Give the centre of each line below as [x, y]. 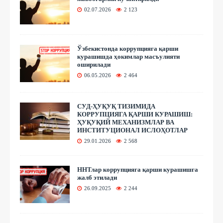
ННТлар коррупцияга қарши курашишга [138, 169]
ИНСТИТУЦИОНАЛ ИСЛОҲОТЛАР [132, 130]
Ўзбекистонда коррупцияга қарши [128, 48]
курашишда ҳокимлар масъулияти [128, 56]
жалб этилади [97, 177]
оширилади [94, 64]
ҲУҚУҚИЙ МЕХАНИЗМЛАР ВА [126, 122]
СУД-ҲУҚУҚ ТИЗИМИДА [116, 106]
